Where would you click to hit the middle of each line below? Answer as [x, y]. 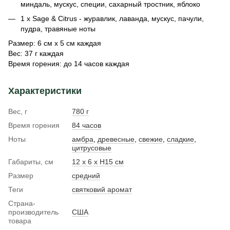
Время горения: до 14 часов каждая [69, 64]
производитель [33, 212]
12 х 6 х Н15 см [98, 162]
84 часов [87, 126]
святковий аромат [102, 190]
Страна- [22, 204]
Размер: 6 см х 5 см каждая [55, 43]
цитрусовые [92, 148]
